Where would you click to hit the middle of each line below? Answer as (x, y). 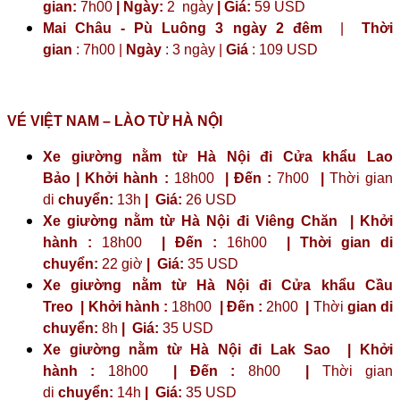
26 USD (209, 199)
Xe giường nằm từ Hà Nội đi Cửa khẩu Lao (218, 156)
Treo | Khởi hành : (105, 306)
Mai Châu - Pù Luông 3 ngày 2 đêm (187, 28)
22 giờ (122, 263)
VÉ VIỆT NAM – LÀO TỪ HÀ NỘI (115, 121)
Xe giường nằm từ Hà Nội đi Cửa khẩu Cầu (218, 285)
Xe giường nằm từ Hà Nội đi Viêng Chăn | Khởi (218, 221)
